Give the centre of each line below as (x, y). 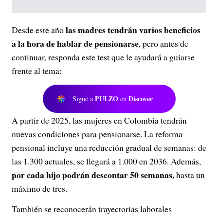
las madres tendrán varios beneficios (133, 30)
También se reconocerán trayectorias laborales (92, 209)
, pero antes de (163, 43)
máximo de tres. (39, 188)
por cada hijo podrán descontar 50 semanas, (93, 175)
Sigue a (84, 99)
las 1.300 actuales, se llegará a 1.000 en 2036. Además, (106, 161)
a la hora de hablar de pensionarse (75, 43)
